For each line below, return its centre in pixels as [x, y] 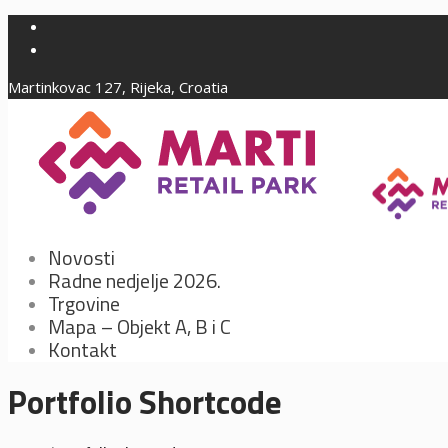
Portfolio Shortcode [145, 402]
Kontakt [82, 349]
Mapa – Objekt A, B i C [139, 326]
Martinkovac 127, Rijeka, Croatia [118, 87]
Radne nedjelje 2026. [134, 280]
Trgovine [84, 303]
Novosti [81, 257]
